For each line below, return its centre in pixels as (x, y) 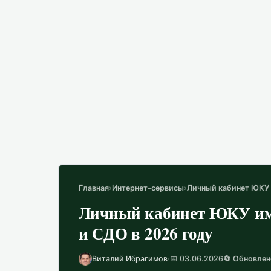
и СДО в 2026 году (146, 233)
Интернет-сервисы (148, 188)
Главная (93, 188)
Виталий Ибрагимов (129, 258)
